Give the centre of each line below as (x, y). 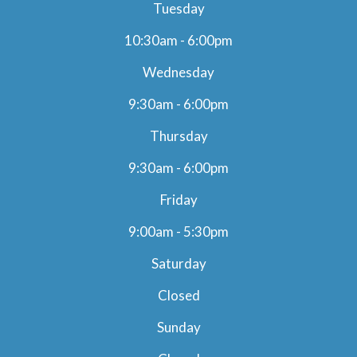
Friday (178, 199)
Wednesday (178, 72)
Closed (178, 295)
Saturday (178, 263)
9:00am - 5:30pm (178, 231)
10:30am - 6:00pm (178, 40)
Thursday (178, 135)
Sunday (178, 327)
